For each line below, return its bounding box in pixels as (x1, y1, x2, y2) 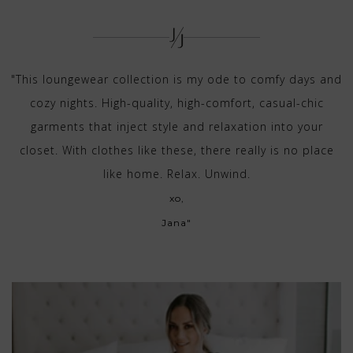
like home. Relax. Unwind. (102, 166, 251, 181)
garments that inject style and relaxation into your (30, 119, 323, 134)
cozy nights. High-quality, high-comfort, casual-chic (29, 95, 324, 110)
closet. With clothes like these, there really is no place (19, 143, 334, 158)
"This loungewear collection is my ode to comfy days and (11, 72, 342, 87)
